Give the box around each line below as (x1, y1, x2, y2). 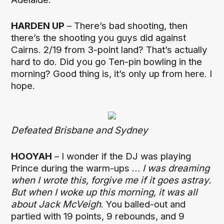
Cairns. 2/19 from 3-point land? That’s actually (11, 44, 208, 56)
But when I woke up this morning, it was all (11, 186, 198, 198)
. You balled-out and (101, 198, 186, 210)
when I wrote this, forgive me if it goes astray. (11, 174, 211, 186)
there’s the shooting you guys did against (11, 32, 186, 44)
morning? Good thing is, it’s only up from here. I (11, 68, 212, 80)
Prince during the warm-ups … (11, 162, 143, 174)
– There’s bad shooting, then (64, 20, 188, 32)
